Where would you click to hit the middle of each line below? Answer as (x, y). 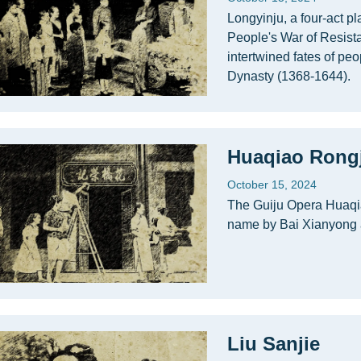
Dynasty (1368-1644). (289, 76)
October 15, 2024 (272, 185)
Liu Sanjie (274, 344)
